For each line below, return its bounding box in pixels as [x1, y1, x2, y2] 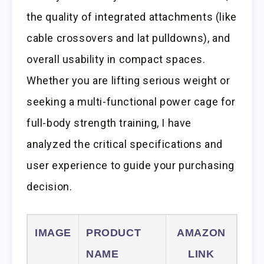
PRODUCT [86, 227, 141, 239]
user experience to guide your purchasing [27, 159, 235, 172]
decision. [27, 180, 72, 193]
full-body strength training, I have [27, 117, 192, 130]
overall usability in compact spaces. [27, 53, 206, 66]
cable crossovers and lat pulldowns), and [27, 32, 231, 45]
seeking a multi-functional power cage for [27, 95, 236, 108]
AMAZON [177, 227, 226, 239]
